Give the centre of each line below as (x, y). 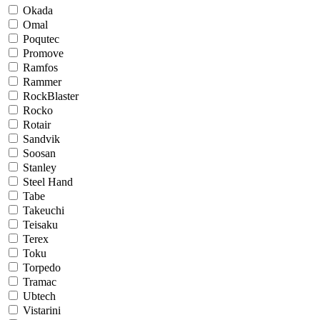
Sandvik (41, 139)
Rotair (37, 124)
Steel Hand (48, 181)
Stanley (40, 167)
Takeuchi (44, 210)
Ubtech (39, 296)
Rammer (42, 81)
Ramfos (40, 67)
